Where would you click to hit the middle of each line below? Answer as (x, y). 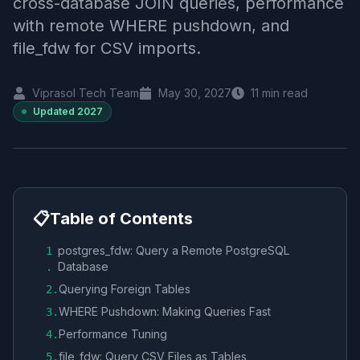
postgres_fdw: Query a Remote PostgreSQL (174, 250)
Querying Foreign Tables (125, 289)
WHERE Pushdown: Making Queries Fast (165, 311)
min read (283, 93)
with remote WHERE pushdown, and (151, 26)
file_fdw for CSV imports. (107, 48)
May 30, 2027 (195, 93)
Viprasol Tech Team (86, 93)
